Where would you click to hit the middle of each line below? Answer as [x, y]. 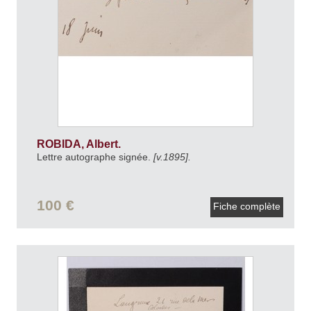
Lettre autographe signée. [95, 157]
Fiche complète [247, 206]
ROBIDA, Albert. [80, 144]
